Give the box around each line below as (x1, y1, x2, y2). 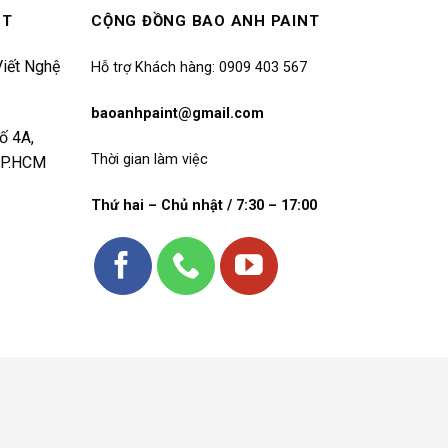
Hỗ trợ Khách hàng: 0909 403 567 (91, 59, 307, 77)
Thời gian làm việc (91, 150, 208, 168)
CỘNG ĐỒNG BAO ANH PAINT (91, 12, 320, 31)
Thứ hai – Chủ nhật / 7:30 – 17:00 (91, 196, 317, 214)
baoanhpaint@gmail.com (91, 105, 264, 122)
